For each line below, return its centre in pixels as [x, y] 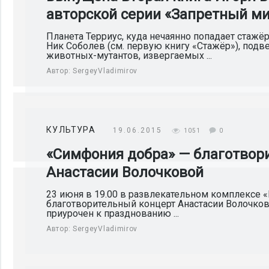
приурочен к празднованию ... [113, 213]
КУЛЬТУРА [71, 130]
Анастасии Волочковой [125, 172]
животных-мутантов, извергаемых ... [129, 56]
